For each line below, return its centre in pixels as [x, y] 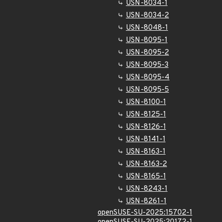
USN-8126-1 [146, 127]
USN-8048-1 [147, 28]
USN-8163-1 [146, 152]
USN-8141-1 [146, 139]
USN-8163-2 [146, 164]
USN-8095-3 [147, 65]
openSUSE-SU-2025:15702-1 [145, 213]
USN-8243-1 [147, 189]
